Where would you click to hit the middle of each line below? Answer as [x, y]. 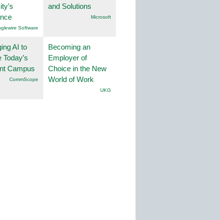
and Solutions [70, 6]
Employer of [68, 58]
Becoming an [69, 47]
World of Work [71, 80]
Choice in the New [77, 69]
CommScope [24, 80]
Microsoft [101, 17]
